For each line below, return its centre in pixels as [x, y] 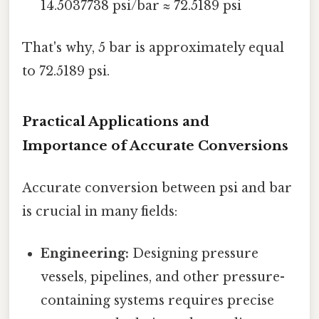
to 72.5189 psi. [66, 71]
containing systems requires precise [158, 301]
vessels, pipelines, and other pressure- [163, 277]
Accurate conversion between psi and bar [157, 188]
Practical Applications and [116, 121]
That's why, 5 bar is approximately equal [153, 47]
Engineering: [85, 254]
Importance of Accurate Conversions [155, 145]
